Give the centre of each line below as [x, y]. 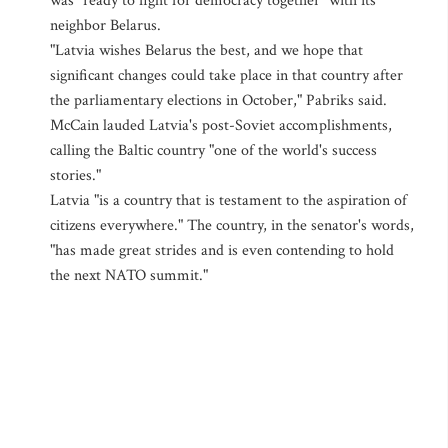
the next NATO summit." [129, 275]
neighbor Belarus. [105, 25]
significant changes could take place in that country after [226, 75]
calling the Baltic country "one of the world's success [213, 150]
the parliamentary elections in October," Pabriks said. [218, 100]
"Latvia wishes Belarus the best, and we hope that [206, 50]
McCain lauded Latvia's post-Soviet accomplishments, [221, 125]
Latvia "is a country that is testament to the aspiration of [228, 200]
